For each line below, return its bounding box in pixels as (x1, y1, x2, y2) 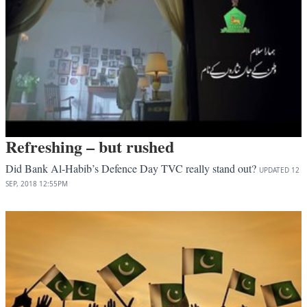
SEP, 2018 (5, 178, 37, 188)
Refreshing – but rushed (5, 134, 174, 158)
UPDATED (259, 164, 289, 175)
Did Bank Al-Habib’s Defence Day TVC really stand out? (5, 160, 259, 175)
